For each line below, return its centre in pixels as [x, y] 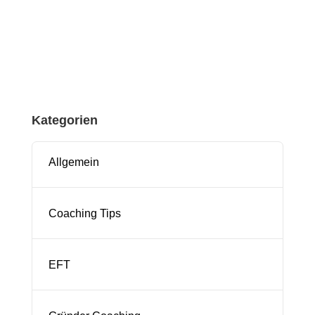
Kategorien [64, 120]
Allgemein [73, 162]
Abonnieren [157, 40]
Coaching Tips [84, 213]
